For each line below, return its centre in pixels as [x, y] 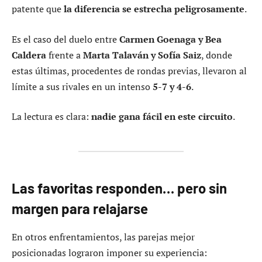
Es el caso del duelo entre [65, 39]
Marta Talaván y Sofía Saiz [142, 55]
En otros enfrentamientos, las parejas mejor [103, 237]
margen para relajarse [80, 209]
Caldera [29, 55]
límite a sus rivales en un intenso [82, 86]
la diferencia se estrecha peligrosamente [154, 8]
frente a [65, 55]
